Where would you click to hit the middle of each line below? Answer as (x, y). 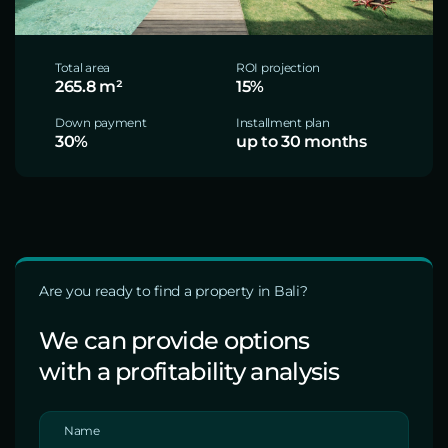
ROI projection (278, 67)
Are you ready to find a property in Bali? (173, 291)
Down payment (101, 122)
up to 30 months (301, 141)
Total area (83, 67)
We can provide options (174, 340)
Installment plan (283, 122)
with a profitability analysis (189, 371)
